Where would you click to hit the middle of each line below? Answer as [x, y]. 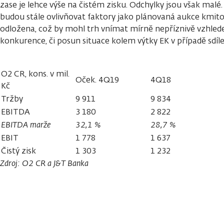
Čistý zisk [18, 150]
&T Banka [72, 163]
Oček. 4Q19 [97, 79]
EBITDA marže [26, 124]
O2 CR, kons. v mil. [35, 73]
